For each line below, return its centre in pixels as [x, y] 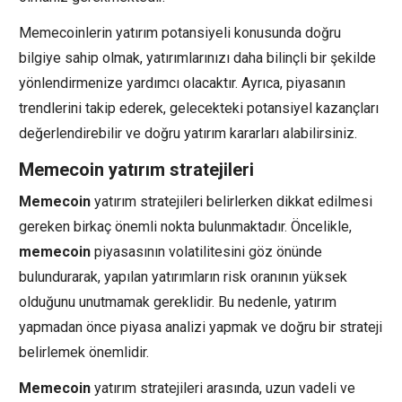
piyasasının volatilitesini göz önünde [206, 251]
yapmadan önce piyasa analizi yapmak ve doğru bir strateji [201, 327]
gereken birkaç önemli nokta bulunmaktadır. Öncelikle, [185, 226]
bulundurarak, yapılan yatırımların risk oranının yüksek [183, 276]
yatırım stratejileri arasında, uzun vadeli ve [223, 388]
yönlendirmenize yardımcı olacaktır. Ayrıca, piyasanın [182, 83]
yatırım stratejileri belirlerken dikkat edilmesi [232, 201]
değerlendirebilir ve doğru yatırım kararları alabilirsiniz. [188, 133]
